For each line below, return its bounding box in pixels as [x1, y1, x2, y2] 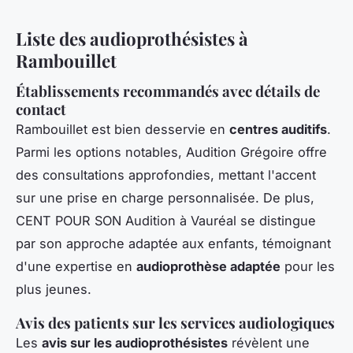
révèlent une [228, 334, 310, 351]
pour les [281, 258, 335, 274]
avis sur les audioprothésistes [42, 334, 228, 351]
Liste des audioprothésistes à [16, 26, 248, 50]
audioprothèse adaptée [136, 258, 281, 274]
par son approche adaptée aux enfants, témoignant [16, 235, 331, 251]
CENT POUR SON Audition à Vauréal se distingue [16, 212, 316, 229]
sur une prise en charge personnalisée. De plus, [16, 189, 314, 206]
